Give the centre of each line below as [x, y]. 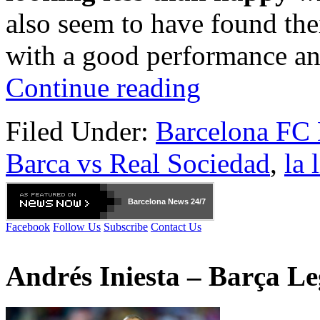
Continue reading [103, 87]
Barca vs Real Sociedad [138, 163]
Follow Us [77, 226]
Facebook [28, 226]
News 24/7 [186, 201]
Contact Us [176, 226]
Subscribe [126, 226]
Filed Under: [81, 131]
